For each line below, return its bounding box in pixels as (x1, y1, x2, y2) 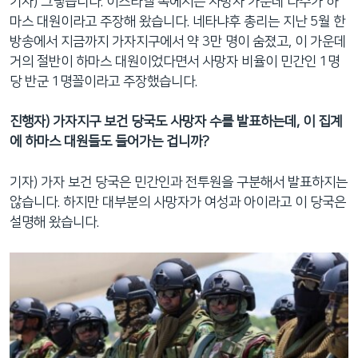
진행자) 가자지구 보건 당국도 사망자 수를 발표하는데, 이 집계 (10, 114, 342, 129)
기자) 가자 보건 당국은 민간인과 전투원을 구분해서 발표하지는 (10, 174, 348, 189)
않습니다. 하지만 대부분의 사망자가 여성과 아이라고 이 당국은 (10, 194, 346, 209)
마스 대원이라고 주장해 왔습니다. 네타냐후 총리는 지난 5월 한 (10, 14, 345, 29)
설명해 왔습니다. (10, 214, 99, 229)
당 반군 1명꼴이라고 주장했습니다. (10, 74, 197, 89)
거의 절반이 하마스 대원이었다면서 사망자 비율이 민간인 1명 (10, 54, 340, 69)
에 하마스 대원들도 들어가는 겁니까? (10, 134, 209, 149)
